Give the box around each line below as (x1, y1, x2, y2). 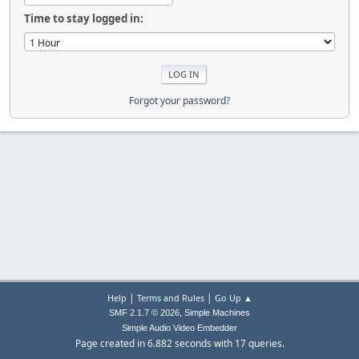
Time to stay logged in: (24, 11, 143, 26)
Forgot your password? (129, 94, 230, 108)
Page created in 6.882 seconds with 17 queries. (75, 337, 284, 350)
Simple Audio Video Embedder (122, 323, 237, 333)
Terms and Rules (136, 292, 204, 304)
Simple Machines (184, 308, 250, 317)
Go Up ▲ (214, 292, 252, 304)
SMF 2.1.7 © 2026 (109, 308, 179, 317)
